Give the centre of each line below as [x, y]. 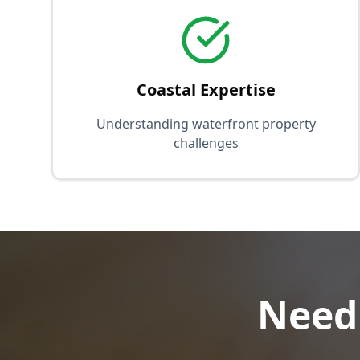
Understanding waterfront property [206, 124]
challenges [206, 143]
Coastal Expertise [206, 90]
